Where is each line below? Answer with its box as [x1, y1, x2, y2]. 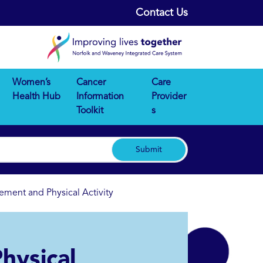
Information [76, 92, 124, 102]
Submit [136, 146, 162, 154]
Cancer [76, 78, 106, 88]
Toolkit [76, 106, 103, 116]
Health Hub [12, 92, 60, 102]
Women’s [12, 78, 50, 88]
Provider [151, 92, 186, 102]
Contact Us [136, 8, 188, 18]
